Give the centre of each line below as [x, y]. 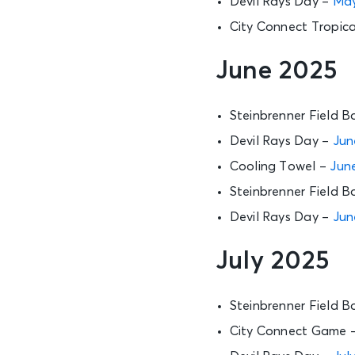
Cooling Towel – [280, 166]
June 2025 [277, 71]
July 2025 [273, 261]
